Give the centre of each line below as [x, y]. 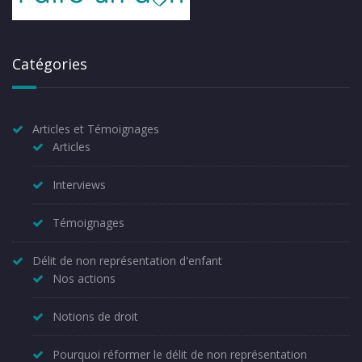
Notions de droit [95, 316]
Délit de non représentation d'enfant [127, 260]
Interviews [79, 184]
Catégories [50, 63]
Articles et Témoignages [96, 128]
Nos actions [84, 278]
